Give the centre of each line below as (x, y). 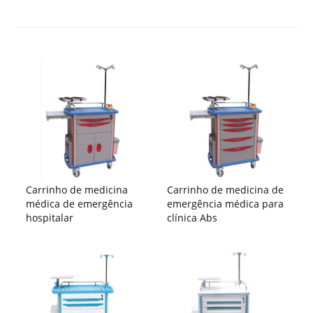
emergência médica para (225, 203)
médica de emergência (80, 203)
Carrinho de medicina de (225, 189)
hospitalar (50, 217)
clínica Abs (192, 217)
